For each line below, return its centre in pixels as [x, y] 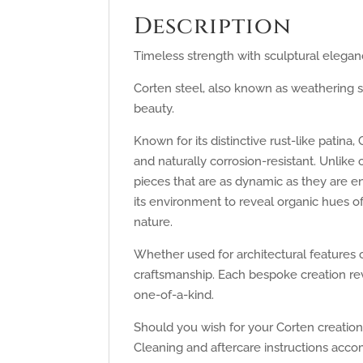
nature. [154, 222]
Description [213, 27]
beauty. [154, 109]
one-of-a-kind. [174, 295]
